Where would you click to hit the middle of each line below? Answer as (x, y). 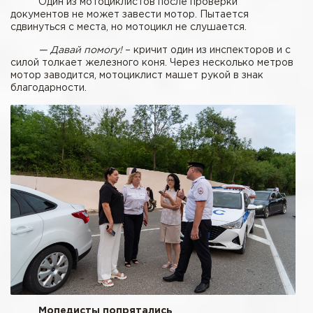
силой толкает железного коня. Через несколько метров (152, 63)
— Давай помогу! (80, 51)
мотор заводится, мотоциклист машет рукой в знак (137, 76)
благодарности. (49, 88)
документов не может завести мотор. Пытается (130, 15)
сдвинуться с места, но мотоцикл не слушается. (130, 28)
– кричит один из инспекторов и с (206, 51)
